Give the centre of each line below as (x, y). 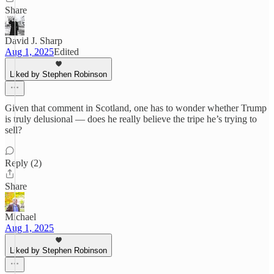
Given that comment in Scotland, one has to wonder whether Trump (136, 108)
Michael (20, 217)
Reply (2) (23, 163)
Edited (66, 52)
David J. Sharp (34, 41)
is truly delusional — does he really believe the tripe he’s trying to (131, 119)
